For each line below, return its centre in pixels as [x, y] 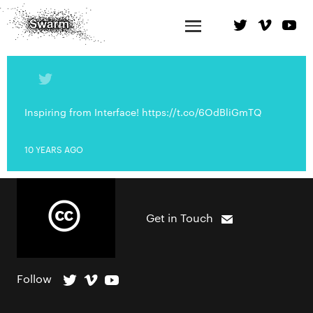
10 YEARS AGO [54, 149]
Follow [34, 278]
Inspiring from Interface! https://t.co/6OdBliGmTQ [143, 112]
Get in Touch [180, 218]
